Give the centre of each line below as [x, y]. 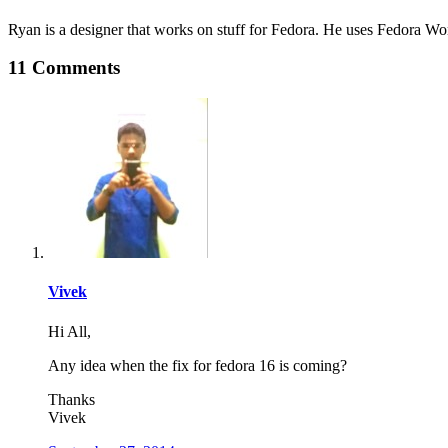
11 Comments [64, 68]
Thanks [71, 399]
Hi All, [69, 331]
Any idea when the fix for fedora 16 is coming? [197, 365]
